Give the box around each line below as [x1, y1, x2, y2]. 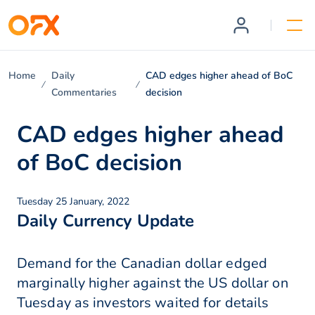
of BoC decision [17, 147, 182, 179]
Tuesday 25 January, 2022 [17, 195, 129, 209]
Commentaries [51, 86, 117, 99]
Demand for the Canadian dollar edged [17, 254, 268, 274]
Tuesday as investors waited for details [17, 293, 269, 313]
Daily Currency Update [17, 210, 194, 233]
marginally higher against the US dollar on [17, 274, 288, 293]
